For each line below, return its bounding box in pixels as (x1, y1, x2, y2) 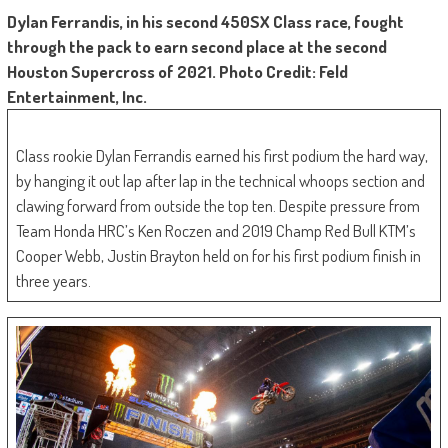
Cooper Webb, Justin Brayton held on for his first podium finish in (16, 245, 422, 267)
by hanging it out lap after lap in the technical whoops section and (16, 170, 426, 192)
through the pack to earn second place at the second (6, 36, 387, 58)
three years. (16, 270, 95, 292)
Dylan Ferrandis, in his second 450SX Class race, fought (6, 11, 404, 33)
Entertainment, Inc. (6, 86, 147, 108)
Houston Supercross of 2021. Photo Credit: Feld (6, 61, 348, 83)
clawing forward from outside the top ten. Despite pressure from (16, 195, 421, 217)
